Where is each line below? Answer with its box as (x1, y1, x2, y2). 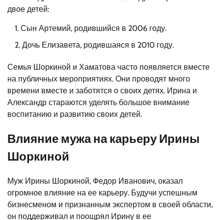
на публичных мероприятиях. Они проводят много (7, 74, 190, 83)
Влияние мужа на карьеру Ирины (7, 131, 200, 146)
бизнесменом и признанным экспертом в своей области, (7, 199, 213, 209)
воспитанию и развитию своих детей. (7, 109, 142, 119)
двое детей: (7, 4, 49, 14)
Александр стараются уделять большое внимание (7, 97, 190, 107)
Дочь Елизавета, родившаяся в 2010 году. (22, 40, 174, 50)
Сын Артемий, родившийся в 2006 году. (21, 23, 166, 33)
